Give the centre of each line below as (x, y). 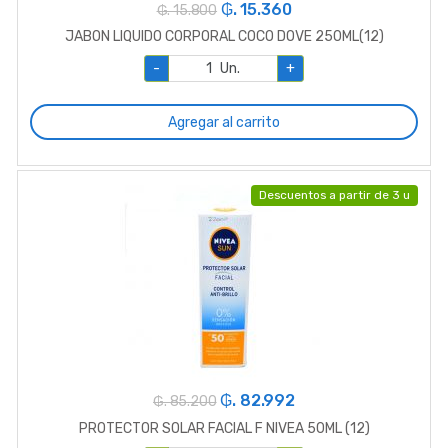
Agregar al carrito (224, 122)
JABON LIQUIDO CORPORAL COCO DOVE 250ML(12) (224, 37)
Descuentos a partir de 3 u (334, 195)
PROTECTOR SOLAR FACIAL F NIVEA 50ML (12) (224, 428)
